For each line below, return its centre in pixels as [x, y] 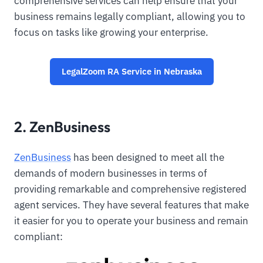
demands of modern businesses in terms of [111, 173]
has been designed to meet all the [148, 157]
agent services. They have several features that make [131, 205]
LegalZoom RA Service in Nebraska [131, 71]
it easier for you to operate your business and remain [131, 220]
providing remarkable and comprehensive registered [130, 189]
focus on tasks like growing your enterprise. [111, 33]
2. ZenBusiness [62, 126]
